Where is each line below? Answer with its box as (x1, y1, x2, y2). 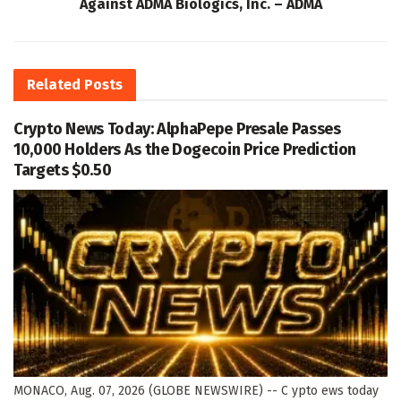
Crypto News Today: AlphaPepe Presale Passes (13, 118, 341, 139)
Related (27, 75, 81, 93)
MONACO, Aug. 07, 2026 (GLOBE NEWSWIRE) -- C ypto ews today (13, 382, 379, 398)
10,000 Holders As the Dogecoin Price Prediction (13, 139, 357, 159)
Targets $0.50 (13, 159, 112, 180)
